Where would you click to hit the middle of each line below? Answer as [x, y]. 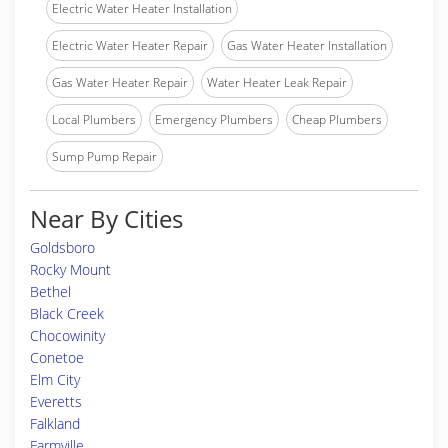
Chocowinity [67, 335]
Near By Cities [106, 218]
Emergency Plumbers [214, 119]
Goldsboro [62, 247]
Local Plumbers [94, 119]
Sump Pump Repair [104, 156]
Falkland [55, 423]
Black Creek [67, 313]
